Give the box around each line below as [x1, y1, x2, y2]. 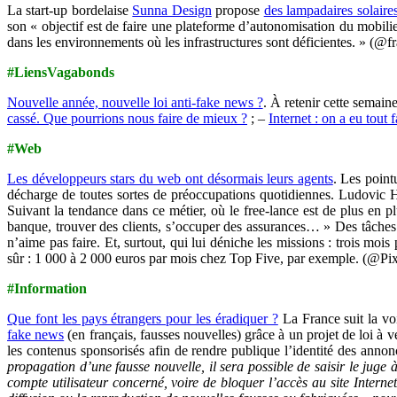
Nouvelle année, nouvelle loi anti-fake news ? [7, 94, 263, 110]
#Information [7, 280, 87, 296]
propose [211, 2, 264, 18]
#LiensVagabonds [7, 64, 114, 80]
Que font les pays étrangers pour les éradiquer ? [7, 310, 278, 326]
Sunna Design [132, 2, 212, 18]
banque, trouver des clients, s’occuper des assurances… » [7, 218, 335, 234]
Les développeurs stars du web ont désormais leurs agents [7, 170, 333, 186]
